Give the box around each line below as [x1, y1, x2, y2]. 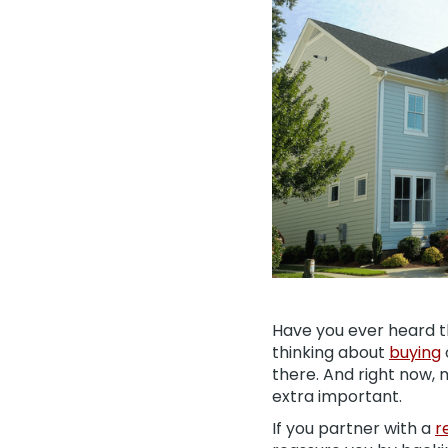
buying [389, 341, 441, 364]
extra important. [272, 385, 402, 408]
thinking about [272, 341, 389, 364]
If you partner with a [272, 417, 435, 440]
